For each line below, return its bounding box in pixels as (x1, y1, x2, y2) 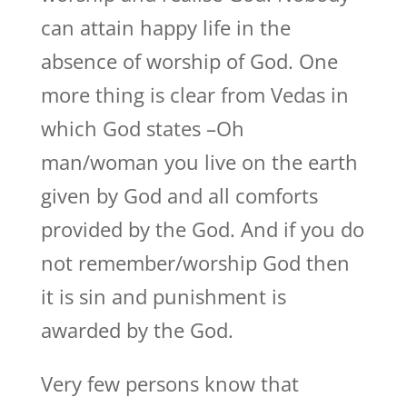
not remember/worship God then (40, 249, 350, 276)
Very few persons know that (40, 370, 299, 397)
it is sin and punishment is (40, 283, 286, 310)
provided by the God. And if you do (40, 215, 364, 243)
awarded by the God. (40, 316, 233, 343)
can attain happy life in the (40, 14, 291, 41)
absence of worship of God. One (40, 47, 338, 74)
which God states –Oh (40, 114, 244, 142)
